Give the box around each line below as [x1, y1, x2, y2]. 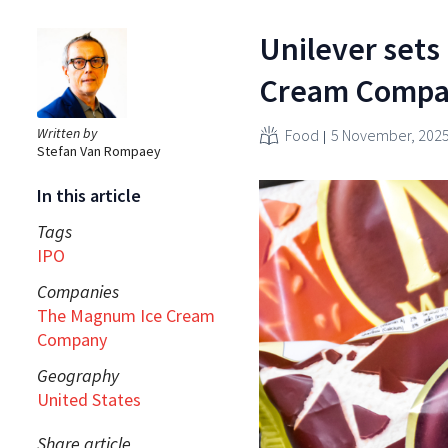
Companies [37, 279, 119, 303]
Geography [37, 363, 119, 387]
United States [37, 387, 141, 411]
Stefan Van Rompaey [37, 141, 161, 160]
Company [37, 327, 107, 351]
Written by [37, 123, 97, 142]
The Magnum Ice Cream [37, 303, 215, 327]
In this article [37, 183, 141, 207]
